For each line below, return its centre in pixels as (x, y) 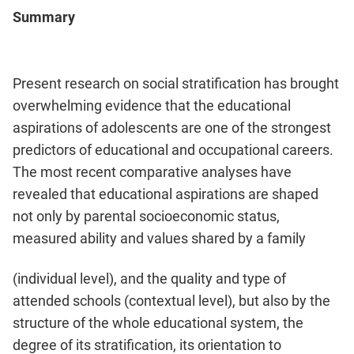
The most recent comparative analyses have (152, 172)
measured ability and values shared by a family (159, 239)
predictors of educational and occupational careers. (173, 150)
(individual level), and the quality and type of (149, 278)
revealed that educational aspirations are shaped (166, 194)
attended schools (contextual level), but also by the (171, 300)
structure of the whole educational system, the (158, 322)
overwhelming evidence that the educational (152, 106)
